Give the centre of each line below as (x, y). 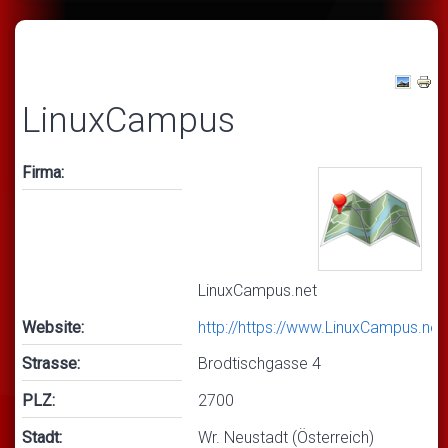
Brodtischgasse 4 (259, 364)
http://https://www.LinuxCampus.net (321, 327)
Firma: (43, 172)
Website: (53, 327)
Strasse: (51, 364)
